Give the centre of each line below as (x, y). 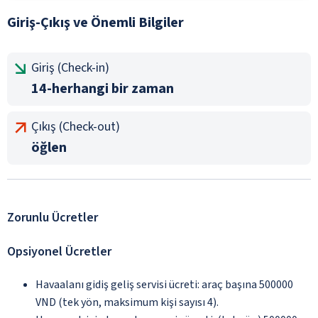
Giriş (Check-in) (70, 67)
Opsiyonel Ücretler (59, 251)
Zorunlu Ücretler (53, 217)
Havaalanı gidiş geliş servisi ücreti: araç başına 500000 (164, 284)
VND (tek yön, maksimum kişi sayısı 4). (127, 302)
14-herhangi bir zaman (103, 88)
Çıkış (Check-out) (76, 126)
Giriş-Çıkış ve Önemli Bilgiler (95, 22)
